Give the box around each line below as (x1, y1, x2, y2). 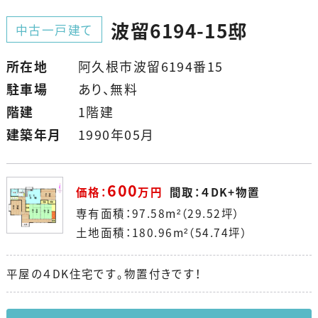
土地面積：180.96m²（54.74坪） (75, 224, 248, 241)
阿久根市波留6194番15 (77, 56, 224, 76)
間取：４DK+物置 (169, 183, 261, 200)
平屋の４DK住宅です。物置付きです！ (6, 265, 202, 282)
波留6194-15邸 (111, 16, 248, 44)
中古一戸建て (15, 21, 94, 38)
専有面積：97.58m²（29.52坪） (75, 204, 241, 221)
